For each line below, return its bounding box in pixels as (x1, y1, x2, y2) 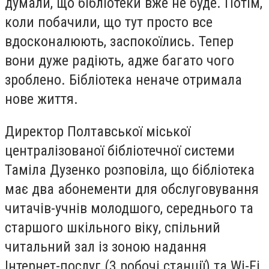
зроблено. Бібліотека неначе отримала (5, 71, 242, 89)
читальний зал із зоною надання (5, 238, 207, 255)
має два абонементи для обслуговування (5, 180, 259, 198)
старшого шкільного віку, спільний (5, 219, 220, 236)
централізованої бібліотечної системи (5, 142, 235, 159)
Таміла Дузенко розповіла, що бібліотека (5, 161, 255, 178)
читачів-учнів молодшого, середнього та (5, 199, 253, 217)
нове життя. (5, 91, 78, 108)
